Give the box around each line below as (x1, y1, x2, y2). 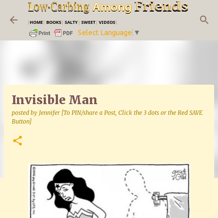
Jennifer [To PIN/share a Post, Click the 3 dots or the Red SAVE (39, 109, 202, 116)
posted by (12, 109, 39, 116)
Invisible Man (12, 92, 98, 108)
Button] (12, 118, 32, 125)
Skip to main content (73, 8, 145, 17)
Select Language (78, 28, 132, 36)
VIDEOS (99, 18, 115, 25)
